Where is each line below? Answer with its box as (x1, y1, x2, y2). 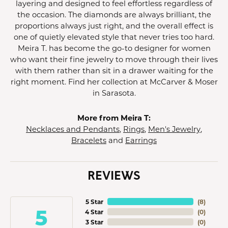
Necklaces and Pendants (26, 124, 120, 134)
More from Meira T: (77, 112, 151, 123)
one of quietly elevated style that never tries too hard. (14, 32, 214, 42)
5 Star (85, 197, 103, 206)
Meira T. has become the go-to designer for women (17, 43, 211, 53)
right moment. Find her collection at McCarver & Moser (10, 77, 218, 87)
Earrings (125, 135, 157, 145)
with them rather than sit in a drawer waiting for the (15, 66, 213, 75)
